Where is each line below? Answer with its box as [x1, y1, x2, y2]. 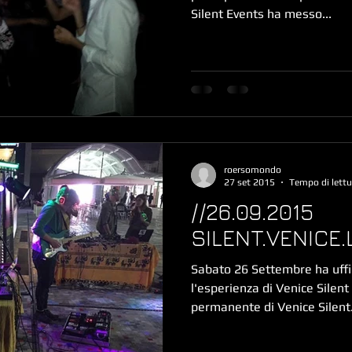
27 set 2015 [224, 177, 275, 188]
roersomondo [224, 163, 281, 175]
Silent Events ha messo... [191, 6, 332, 21]
